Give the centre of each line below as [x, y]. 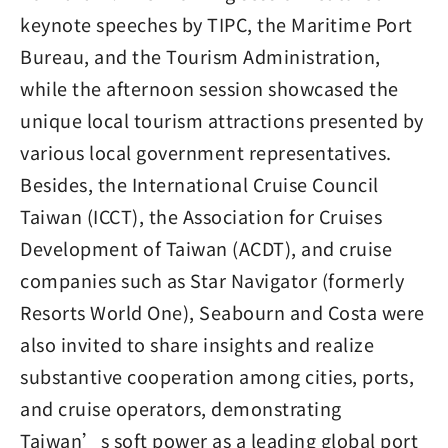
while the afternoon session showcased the [209, 88]
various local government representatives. [206, 152]
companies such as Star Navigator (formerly [212, 280]
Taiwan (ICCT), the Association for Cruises [201, 216]
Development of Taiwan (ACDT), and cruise [206, 248]
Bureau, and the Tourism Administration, [200, 56]
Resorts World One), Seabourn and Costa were [222, 312]
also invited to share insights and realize [197, 344]
